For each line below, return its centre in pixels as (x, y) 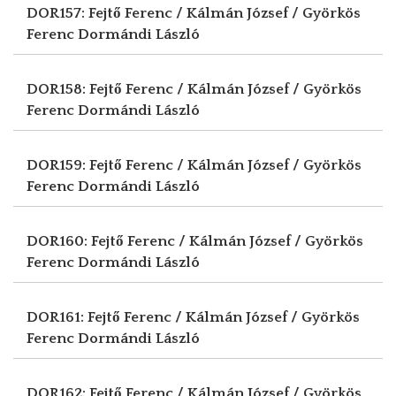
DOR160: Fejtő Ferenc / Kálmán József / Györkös (195, 241)
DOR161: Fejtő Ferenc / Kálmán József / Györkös (193, 317)
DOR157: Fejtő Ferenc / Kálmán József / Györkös (194, 13)
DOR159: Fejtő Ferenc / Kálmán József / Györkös (194, 165)
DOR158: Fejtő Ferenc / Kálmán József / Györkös (194, 89)
